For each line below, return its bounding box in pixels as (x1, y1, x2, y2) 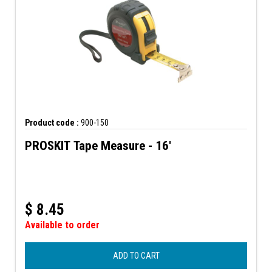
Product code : (25, 117, 79, 127)
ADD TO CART (112, 250, 160, 260)
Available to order (25, 219, 100, 231)
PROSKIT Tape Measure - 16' (25, 138, 171, 153)
